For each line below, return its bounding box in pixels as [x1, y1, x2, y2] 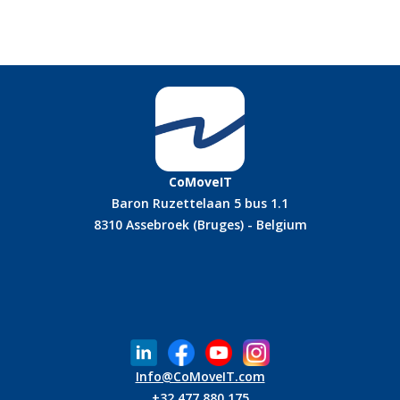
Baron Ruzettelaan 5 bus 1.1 [112, 194, 288, 212]
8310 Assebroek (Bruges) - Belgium [93, 215, 307, 233]
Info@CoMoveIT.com [135, 368, 265, 386]
